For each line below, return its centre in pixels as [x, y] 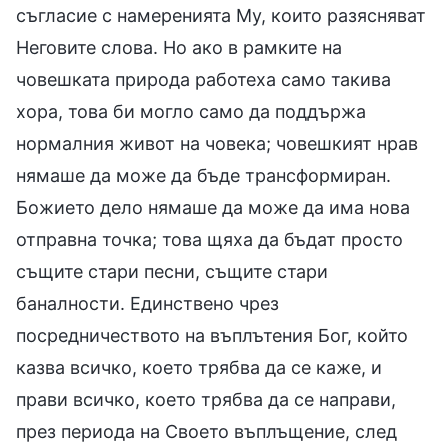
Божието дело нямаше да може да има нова [213, 207]
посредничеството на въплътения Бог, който [212, 335]
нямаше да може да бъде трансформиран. [203, 175]
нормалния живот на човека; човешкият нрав [217, 143]
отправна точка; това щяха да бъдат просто [209, 239]
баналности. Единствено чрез [147, 303]
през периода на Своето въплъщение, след [206, 431]
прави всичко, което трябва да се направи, [206, 399]
